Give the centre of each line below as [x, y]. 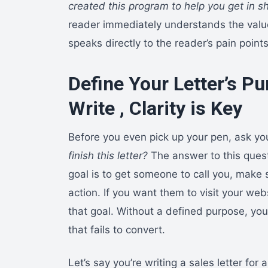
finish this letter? [108, 155]
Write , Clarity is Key [155, 108]
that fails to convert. [117, 229]
